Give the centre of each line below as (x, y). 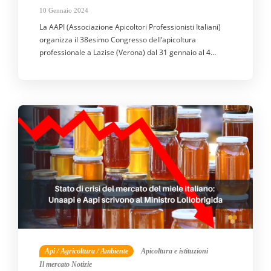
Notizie (82, 264)
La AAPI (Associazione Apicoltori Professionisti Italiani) (130, 27)
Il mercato (54, 264)
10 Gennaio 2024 (64, 11)
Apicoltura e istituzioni (175, 251)
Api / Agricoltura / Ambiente (87, 251)
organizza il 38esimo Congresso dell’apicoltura (118, 40)
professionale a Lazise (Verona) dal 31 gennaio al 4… (128, 53)
